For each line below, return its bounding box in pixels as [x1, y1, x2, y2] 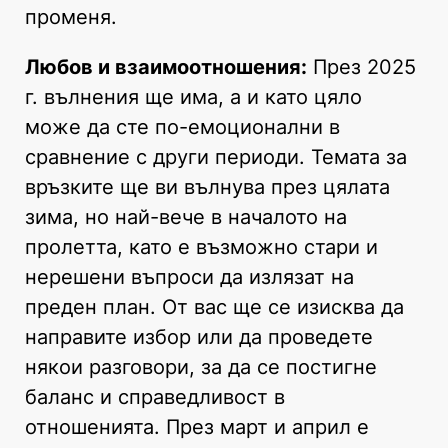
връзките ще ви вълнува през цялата [25, 174, 390, 199]
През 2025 [307, 54, 416, 79]
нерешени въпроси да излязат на [25, 264, 354, 289]
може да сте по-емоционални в [25, 114, 340, 139]
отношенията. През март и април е [25, 414, 369, 439]
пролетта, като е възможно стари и [25, 234, 378, 259]
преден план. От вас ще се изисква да [25, 294, 404, 319]
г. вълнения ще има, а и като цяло [25, 84, 362, 109]
